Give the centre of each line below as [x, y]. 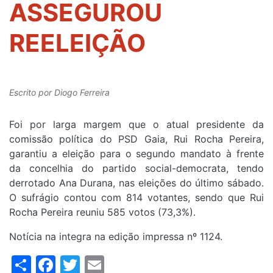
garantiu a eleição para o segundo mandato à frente [136, 154]
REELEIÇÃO [77, 43]
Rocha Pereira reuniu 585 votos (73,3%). [102, 212]
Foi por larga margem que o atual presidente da [136, 125]
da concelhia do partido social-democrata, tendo [136, 168]
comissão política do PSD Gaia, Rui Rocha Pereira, [136, 139]
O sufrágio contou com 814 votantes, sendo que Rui [136, 198]
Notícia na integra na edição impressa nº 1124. [116, 237]
